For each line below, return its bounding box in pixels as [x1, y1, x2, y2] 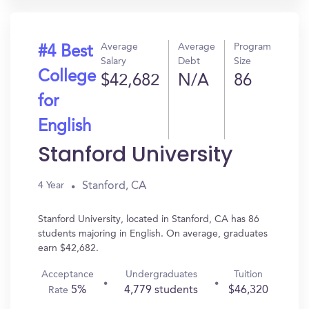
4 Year [38, 181, 64, 190]
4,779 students [124, 285, 199, 296]
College [38, 69, 96, 86]
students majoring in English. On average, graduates [38, 229, 268, 239]
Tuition [234, 270, 263, 279]
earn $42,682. [38, 243, 99, 253]
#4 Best [38, 44, 92, 61]
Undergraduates [125, 270, 197, 279]
